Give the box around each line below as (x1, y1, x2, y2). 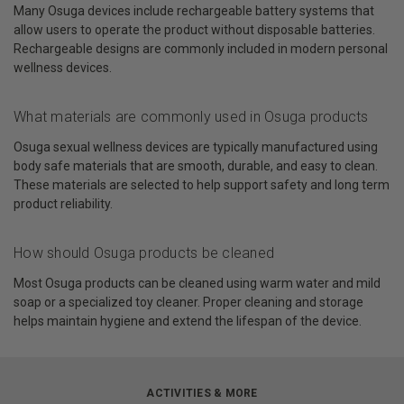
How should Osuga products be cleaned (14, 244, 274, 262)
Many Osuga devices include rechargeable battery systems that (14, 4, 374, 19)
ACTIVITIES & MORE (146, 387, 258, 400)
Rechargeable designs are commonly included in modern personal (14, 41, 388, 57)
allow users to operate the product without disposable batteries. (14, 23, 375, 38)
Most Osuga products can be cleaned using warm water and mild (14, 276, 381, 291)
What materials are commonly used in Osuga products (14, 108, 369, 126)
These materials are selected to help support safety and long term (14, 178, 390, 193)
